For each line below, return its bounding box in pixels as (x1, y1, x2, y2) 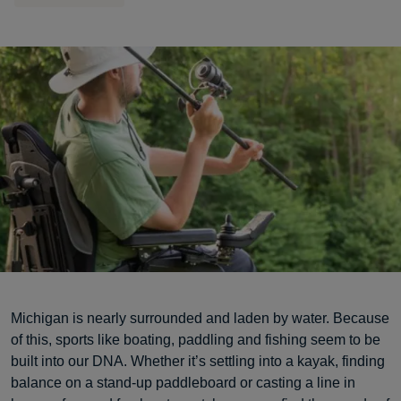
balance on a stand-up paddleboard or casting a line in (11, 375, 355, 390)
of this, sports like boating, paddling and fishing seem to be (11, 332, 380, 347)
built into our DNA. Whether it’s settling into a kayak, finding (11, 354, 385, 369)
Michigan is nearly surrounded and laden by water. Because (11, 311, 389, 326)
